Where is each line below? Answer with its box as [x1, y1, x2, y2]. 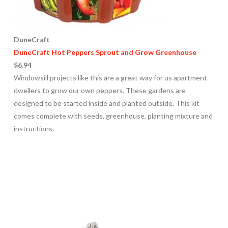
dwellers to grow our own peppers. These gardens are [13, 86, 186, 95]
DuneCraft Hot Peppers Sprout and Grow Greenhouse [13, 48, 196, 57]
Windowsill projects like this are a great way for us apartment [13, 73, 207, 82]
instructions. [13, 124, 54, 133]
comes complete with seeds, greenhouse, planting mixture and [13, 111, 213, 121]
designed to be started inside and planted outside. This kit [13, 99, 199, 108]
